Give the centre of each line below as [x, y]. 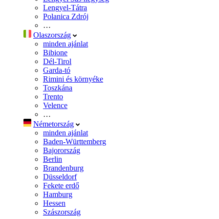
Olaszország [52, 35]
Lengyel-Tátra [65, 7]
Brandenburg [63, 168]
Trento [53, 96]
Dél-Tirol [57, 61]
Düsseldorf [60, 176]
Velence [55, 105]
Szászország [62, 212]
